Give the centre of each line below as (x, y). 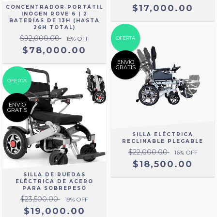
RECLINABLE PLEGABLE (163, 141)
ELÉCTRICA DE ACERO (54, 181)
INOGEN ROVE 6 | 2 (54, 14)
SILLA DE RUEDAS (54, 174)
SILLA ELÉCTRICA (163, 134)
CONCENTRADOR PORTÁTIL (54, 7)
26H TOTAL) (54, 27)
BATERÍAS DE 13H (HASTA (54, 20)
